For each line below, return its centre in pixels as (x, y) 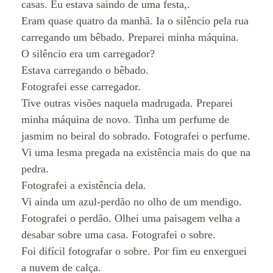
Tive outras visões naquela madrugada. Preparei (127, 103)
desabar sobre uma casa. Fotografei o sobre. (119, 234)
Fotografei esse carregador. (81, 86)
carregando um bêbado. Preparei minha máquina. (130, 37)
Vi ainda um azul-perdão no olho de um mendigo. (132, 201)
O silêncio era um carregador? (88, 53)
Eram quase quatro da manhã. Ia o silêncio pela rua (135, 20)
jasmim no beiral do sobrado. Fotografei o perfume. (136, 136)
